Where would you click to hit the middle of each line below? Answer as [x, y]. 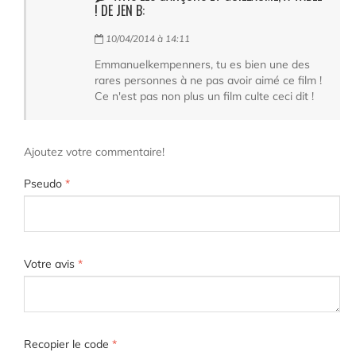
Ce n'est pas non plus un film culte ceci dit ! [204, 96]
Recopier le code [68, 344]
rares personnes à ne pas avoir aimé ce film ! [208, 80]
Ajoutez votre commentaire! [94, 151]
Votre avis [51, 263]
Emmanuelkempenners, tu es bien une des [202, 64]
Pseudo [44, 183]
